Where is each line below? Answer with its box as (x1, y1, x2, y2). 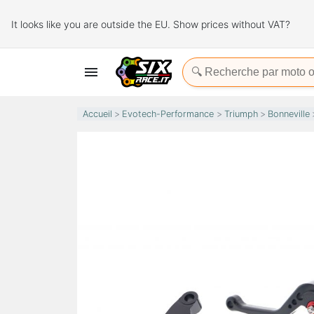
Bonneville (268, 109, 310, 119)
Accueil (83, 109, 112, 119)
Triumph (224, 109, 258, 119)
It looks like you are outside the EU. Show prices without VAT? (11, 18, 290, 30)
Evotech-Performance (122, 109, 214, 119)
